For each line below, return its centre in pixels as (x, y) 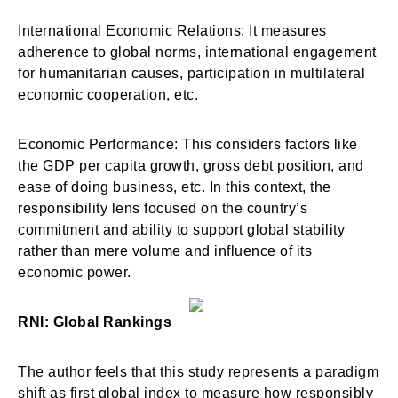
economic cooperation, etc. (108, 95)
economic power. (75, 272)
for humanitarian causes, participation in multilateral (191, 73)
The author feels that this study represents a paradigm (198, 372)
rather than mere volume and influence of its (165, 251)
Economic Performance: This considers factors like (188, 144)
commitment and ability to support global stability (181, 230)
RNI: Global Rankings (95, 322)
